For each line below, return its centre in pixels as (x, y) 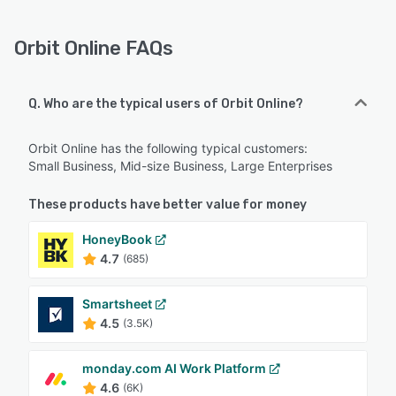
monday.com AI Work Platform (174, 369)
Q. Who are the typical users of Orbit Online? (166, 104)
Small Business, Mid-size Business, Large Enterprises (180, 166)
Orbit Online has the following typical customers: (168, 148)
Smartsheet (117, 304)
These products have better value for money (168, 205)
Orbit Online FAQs (94, 49)
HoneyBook (117, 240)
